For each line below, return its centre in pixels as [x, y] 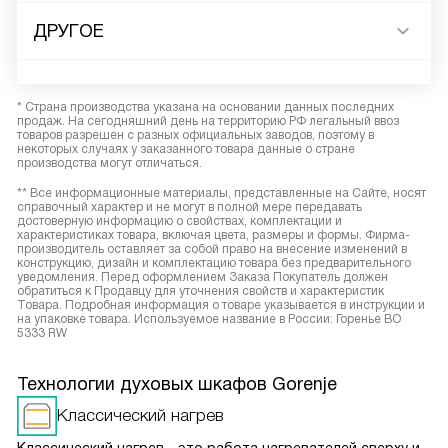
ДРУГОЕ [68, 31]
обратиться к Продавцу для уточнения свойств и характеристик [200, 291]
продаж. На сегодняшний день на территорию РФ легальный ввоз [208, 121]
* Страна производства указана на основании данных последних [205, 107]
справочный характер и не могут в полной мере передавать [189, 207]
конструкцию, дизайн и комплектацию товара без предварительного [214, 263]
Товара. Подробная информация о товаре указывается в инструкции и [221, 305]
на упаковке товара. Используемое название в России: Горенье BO [209, 319]
